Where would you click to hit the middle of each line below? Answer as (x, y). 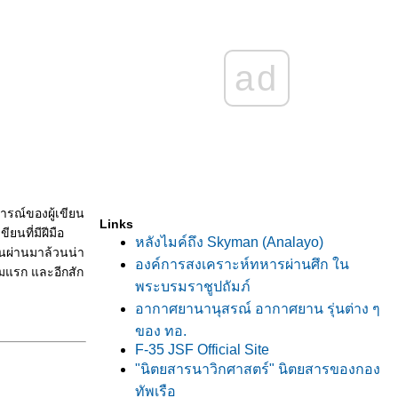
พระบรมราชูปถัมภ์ (193, 287)
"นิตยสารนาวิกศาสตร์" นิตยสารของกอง (258, 369)
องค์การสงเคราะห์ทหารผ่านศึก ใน (242, 264)
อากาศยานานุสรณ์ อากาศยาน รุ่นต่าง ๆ (258, 309)
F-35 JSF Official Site (202, 350)
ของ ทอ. (161, 331)
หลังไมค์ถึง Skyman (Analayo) (229, 242)
